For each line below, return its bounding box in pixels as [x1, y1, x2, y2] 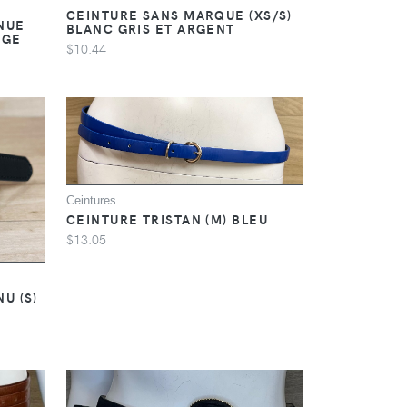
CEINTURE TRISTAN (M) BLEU [65, 210, 268, 229]
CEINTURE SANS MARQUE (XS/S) [65, 5, 293, 25]
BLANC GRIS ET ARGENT [65, 19, 235, 38]
